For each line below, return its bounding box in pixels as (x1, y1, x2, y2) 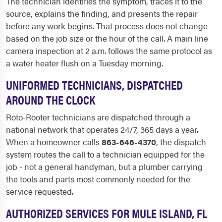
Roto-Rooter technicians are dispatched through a (6, 111, 190, 123)
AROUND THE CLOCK (6, 90, 95, 108)
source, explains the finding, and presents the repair (6, 7, 198, 19)
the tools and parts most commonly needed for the (6, 172, 190, 185)
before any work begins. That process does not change (6, 19, 208, 32)
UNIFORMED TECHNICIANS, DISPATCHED (6, 75, 183, 93)
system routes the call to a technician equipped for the (6, 148, 205, 160)
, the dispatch (156, 135, 206, 148)
